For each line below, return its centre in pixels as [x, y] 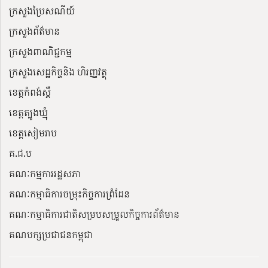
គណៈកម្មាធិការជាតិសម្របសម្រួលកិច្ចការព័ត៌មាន [94, 214]
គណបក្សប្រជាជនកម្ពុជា [51, 235]
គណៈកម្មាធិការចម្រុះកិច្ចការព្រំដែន [69, 194]
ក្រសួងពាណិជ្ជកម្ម [40, 52]
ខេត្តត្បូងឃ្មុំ [28, 113]
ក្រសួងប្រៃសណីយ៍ [42, 11]
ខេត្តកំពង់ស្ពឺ [30, 92]
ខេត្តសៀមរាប [33, 133]
